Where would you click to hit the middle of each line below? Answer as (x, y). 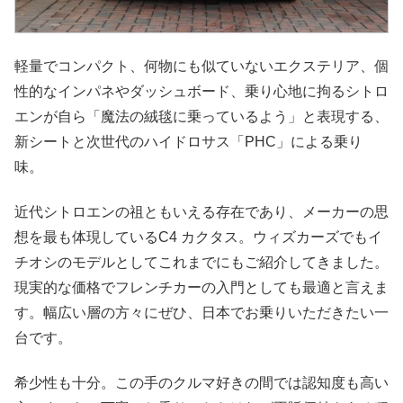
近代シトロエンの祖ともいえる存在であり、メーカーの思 (201, 212)
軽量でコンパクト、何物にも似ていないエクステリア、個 (201, 66)
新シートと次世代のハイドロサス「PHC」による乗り (188, 141)
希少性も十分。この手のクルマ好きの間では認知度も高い (201, 383)
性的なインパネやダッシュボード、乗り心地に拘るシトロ (201, 91)
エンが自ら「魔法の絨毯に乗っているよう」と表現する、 (201, 116)
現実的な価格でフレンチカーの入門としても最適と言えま (201, 288)
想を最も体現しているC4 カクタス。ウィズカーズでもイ (198, 237)
